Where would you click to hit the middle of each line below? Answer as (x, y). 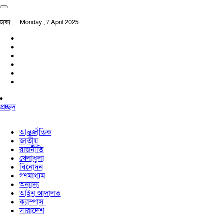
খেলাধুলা (32, 158)
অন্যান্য (29, 185)
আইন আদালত (40, 193)
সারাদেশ (32, 211)
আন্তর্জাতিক (35, 132)
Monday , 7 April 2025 (49, 22)
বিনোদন (31, 167)
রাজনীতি (31, 150)
